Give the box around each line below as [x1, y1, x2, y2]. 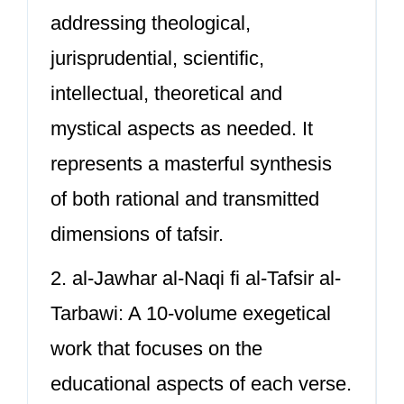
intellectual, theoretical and [50, 82, 282, 105]
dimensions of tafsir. [50, 223, 224, 245]
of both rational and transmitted [50, 188, 319, 210]
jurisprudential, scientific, [50, 47, 264, 69]
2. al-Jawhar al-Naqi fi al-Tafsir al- [50, 267, 341, 289]
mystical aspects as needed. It [50, 117, 313, 140]
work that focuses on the [50, 337, 262, 360]
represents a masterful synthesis [50, 152, 332, 175]
